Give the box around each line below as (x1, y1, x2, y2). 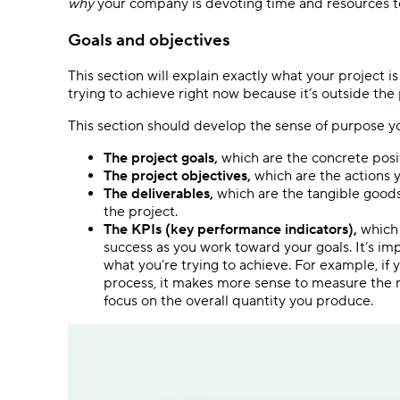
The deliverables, (104, 185, 213, 204)
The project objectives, (104, 167, 251, 186)
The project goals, (104, 149, 218, 168)
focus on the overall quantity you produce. (104, 292, 373, 311)
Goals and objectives (68, 29, 234, 51)
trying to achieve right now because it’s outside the (68, 85, 398, 104)
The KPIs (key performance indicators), (104, 221, 357, 239)
